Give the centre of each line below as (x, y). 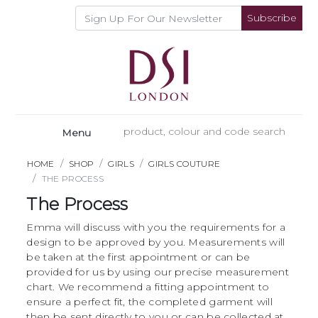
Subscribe (272, 18)
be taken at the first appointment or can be (138, 257)
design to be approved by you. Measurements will (156, 242)
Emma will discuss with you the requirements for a (156, 227)
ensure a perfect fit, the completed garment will (149, 302)
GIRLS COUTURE (185, 164)
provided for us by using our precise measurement (158, 272)
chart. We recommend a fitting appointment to (148, 287)
